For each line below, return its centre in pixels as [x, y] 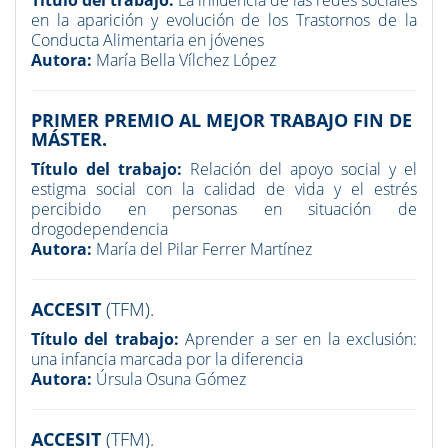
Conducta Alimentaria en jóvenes [149, 40]
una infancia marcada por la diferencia [169, 359]
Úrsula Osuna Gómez [169, 379]
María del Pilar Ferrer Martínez [202, 249]
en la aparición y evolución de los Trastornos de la [224, 20]
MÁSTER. [69, 139]
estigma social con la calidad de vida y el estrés [224, 189]
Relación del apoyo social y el [299, 169]
